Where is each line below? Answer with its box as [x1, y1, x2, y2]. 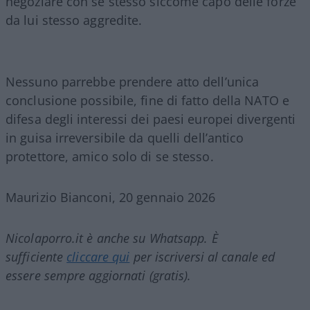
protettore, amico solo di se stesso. [6, 147, 214, 165]
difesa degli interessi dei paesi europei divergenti [6, 110, 296, 127]
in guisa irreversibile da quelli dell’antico [6, 129, 244, 146]
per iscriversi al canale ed [129, 248, 275, 265]
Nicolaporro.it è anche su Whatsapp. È [6, 229, 218, 246]
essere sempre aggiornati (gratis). [6, 266, 192, 284]
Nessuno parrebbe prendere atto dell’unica [6, 73, 259, 90]
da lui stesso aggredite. [6, 11, 143, 28]
